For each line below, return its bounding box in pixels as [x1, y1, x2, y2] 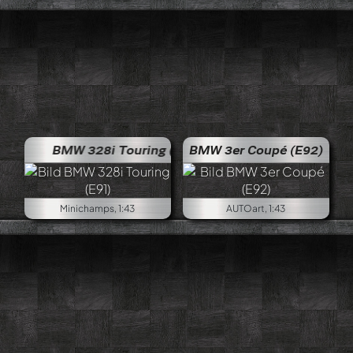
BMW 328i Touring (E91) [23, 142, 173, 158]
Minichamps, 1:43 [60, 203, 135, 214]
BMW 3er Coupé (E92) [188, 142, 323, 158]
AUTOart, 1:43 [226, 203, 285, 214]
